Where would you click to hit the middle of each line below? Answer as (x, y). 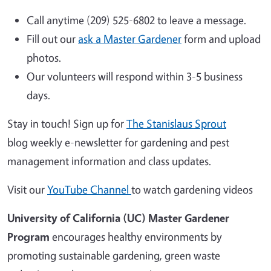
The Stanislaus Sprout (176, 123)
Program (28, 236)
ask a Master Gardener (130, 38)
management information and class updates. (109, 161)
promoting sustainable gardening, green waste (114, 255)
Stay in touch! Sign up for (67, 123)
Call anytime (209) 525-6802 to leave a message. (136, 20)
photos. (44, 57)
